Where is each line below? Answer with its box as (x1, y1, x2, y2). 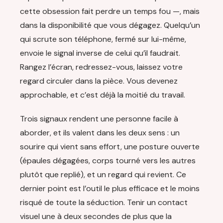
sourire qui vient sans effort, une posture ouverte (20, 141, 200, 152)
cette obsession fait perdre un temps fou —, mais (20, 6, 200, 17)
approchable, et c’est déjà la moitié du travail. (20, 90, 185, 101)
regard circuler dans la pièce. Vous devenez (20, 76, 178, 87)
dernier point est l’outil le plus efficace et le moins (20, 183, 200, 194)
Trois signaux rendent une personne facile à (20, 113, 178, 124)
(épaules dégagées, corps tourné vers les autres (20, 155, 196, 166)
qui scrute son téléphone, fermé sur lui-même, (20, 34, 186, 45)
